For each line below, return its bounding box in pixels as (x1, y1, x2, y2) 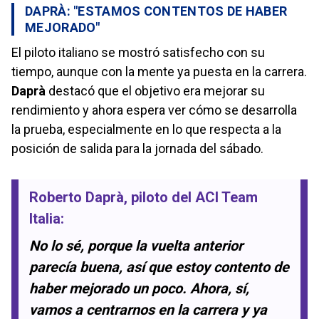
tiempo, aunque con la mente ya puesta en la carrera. (11, 63, 307, 79)
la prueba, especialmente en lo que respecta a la (11, 121, 281, 137)
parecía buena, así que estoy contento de (29, 258, 289, 276)
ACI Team (195, 188, 258, 206)
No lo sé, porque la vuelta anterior (29, 236, 243, 254)
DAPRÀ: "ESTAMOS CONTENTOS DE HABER (25, 3, 288, 19)
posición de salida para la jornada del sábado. (11, 140, 263, 156)
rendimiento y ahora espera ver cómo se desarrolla (11, 102, 297, 117)
